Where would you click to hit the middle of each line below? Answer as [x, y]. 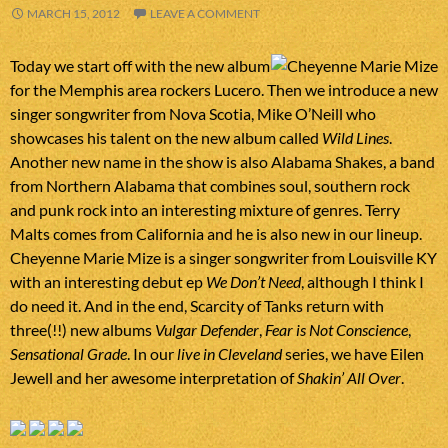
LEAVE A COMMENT [205, 14]
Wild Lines [355, 138]
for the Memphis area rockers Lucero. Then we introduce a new [224, 90]
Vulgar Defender [207, 330]
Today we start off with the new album [140, 66]
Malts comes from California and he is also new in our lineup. [216, 234]
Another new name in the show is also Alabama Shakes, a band [222, 162]
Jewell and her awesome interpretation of [153, 378]
